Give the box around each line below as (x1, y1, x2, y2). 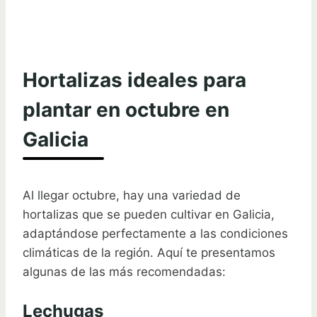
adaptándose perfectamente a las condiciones (23, 226, 288, 241)
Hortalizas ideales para (23, 67, 246, 92)
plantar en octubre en (23, 97, 229, 122)
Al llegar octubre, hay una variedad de (23, 188, 241, 202)
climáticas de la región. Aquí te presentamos (23, 245, 275, 260)
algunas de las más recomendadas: (23, 264, 226, 279)
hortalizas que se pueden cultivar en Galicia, (23, 207, 275, 221)
